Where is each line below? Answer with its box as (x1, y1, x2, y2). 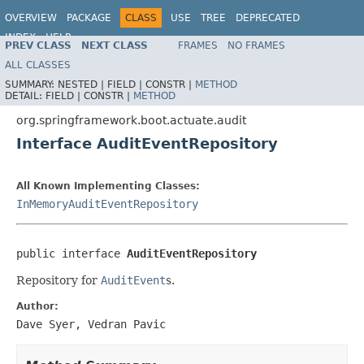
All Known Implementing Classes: (16, 180, 200, 192)
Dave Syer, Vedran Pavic (16, 317, 166, 331)
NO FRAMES (227, 39, 285, 51)
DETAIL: (5, 89, 45, 102)
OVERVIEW (5, 12, 57, 24)
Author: (16, 300, 58, 312)
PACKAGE (67, 12, 111, 24)
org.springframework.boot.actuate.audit (16, 113, 246, 127)
